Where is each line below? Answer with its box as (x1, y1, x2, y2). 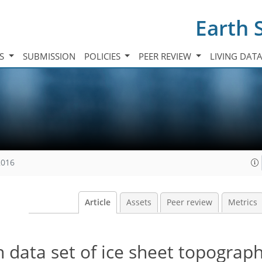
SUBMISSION (22, 50, 75, 62)
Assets (126, 197, 151, 208)
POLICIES (84, 50, 123, 62)
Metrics (227, 197, 257, 208)
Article (85, 197, 111, 208)
